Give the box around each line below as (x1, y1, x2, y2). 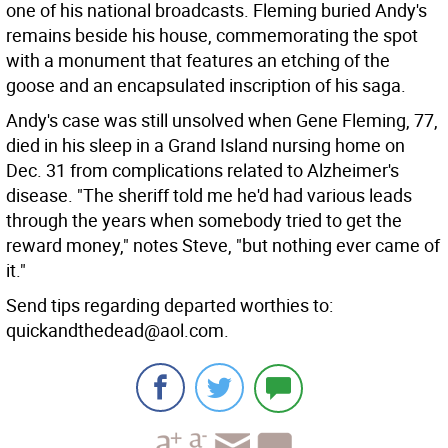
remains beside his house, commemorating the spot (6, 23, 418, 47)
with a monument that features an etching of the (6, 48, 390, 72)
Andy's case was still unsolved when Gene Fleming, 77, (6, 108, 438, 132)
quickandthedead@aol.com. (6, 318, 229, 342)
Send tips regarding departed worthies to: (6, 293, 333, 317)
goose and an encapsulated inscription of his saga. (6, 73, 406, 97)
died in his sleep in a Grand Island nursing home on (6, 133, 405, 157)
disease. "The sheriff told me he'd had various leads (6, 183, 412, 207)
